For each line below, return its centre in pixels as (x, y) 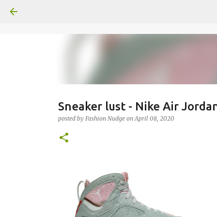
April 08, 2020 (154, 118)
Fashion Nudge (105, 118)
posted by (71, 118)
